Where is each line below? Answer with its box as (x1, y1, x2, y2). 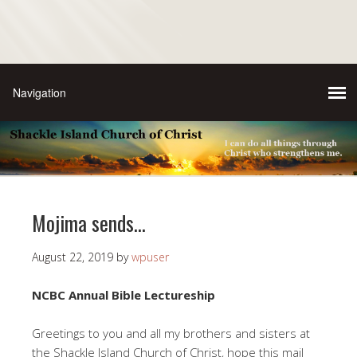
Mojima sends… (32, 207, 146, 239)
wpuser (131, 249, 169, 265)
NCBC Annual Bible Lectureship (32, 287, 215, 304)
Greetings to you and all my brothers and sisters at (32, 325, 310, 342)
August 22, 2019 (32, 249, 113, 265)
